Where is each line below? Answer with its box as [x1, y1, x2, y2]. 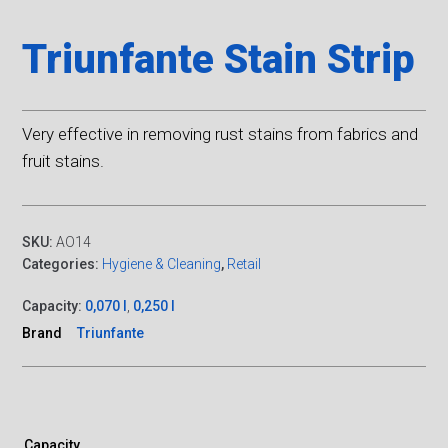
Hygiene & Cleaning [102, 255, 222, 272]
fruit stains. [22, 150, 105, 171]
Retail [227, 255, 262, 272]
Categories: [22, 255, 103, 272]
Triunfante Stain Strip [22, 35, 416, 83]
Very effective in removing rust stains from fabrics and [22, 123, 419, 144]
